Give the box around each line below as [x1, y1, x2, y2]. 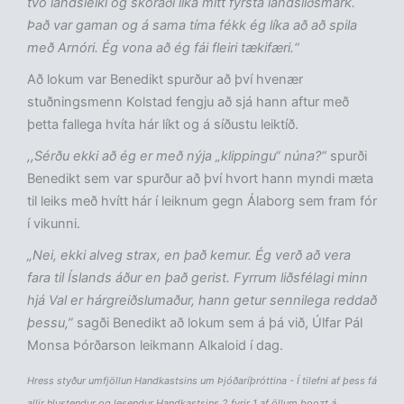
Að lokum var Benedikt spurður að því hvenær [27, 71, 303, 88]
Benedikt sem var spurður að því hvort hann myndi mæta [27, 170, 373, 188]
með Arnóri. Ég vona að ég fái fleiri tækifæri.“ [27, 40, 299, 57]
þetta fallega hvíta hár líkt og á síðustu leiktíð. [27, 116, 298, 133]
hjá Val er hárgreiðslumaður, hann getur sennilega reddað [27, 292, 377, 309]
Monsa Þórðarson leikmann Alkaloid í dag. [27, 337, 283, 354]
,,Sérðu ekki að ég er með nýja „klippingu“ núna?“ [27, 148, 330, 165]
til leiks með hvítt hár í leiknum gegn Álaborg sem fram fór [27, 193, 377, 210]
